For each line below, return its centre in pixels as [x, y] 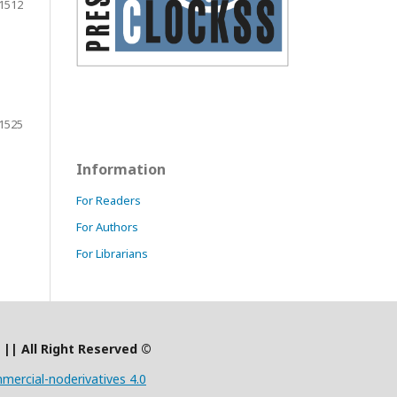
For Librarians [112, 254]
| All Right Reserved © [81, 349]
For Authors [107, 227]
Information [121, 170]
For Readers [109, 201]
